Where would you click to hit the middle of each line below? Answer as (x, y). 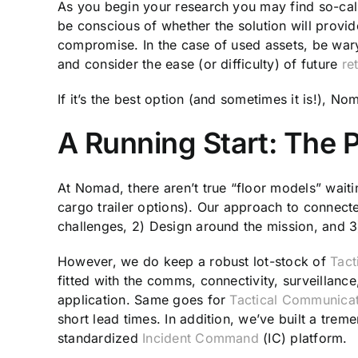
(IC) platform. (303, 338)
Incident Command (201, 338)
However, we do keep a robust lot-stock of (194, 261)
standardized (100, 338)
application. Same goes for (144, 299)
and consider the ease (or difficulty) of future (200, 64)
